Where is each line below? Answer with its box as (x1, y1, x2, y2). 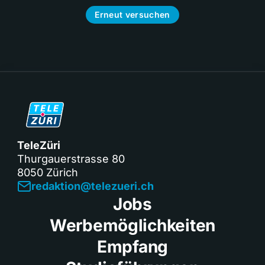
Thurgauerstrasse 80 (17, 152, 125, 165)
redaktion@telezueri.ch (31, 179, 154, 192)
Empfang (96, 236, 169, 257)
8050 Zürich (17, 166, 78, 179)
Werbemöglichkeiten (50, 215, 215, 235)
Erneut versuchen (95, 9, 170, 20)
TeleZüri (17, 138, 60, 151)
